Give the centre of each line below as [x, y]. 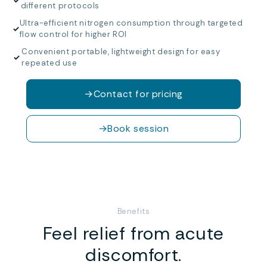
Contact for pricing [138, 94]
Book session [138, 128]
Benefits [133, 211]
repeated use [49, 63]
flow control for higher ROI [73, 34]
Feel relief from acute [133, 233]
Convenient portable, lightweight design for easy [121, 52]
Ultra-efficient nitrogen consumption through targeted [131, 23]
